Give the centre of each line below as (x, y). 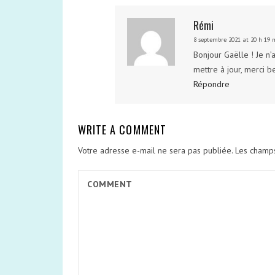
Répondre (211, 84)
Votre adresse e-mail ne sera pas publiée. (155, 150)
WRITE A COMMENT (122, 130)
